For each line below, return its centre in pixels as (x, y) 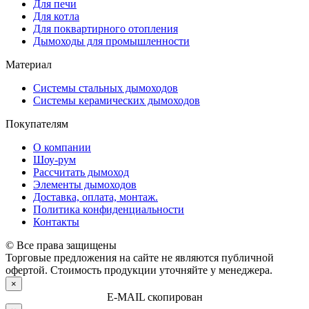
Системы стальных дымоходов (106, 88)
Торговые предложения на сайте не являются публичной (140, 258)
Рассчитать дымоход (81, 172)
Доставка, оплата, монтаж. (96, 197)
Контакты (56, 222)
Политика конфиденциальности (109, 210)
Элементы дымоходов (85, 185)
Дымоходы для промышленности (111, 41)
